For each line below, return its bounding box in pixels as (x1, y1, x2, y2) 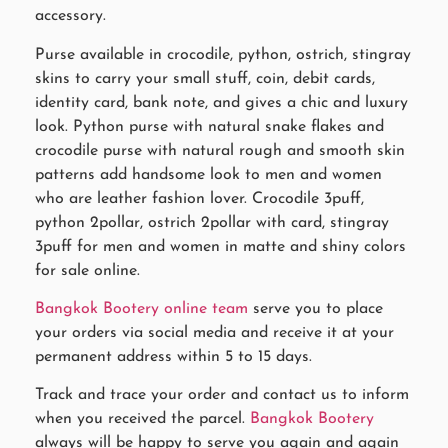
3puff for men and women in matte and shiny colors (35, 238, 406, 255)
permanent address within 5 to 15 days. (35, 348, 312, 365)
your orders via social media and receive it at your (35, 324, 394, 341)
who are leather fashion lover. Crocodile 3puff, (35, 190, 364, 207)
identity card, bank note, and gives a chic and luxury (35, 94, 408, 111)
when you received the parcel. (35, 411, 250, 428)
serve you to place (248, 300, 383, 317)
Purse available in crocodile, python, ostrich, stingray (35, 46, 411, 63)
